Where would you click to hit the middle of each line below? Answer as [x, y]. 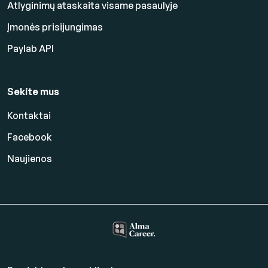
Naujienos [30, 159]
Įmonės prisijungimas [55, 27]
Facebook [30, 137]
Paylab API [31, 49]
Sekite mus [33, 92]
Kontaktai [29, 116]
